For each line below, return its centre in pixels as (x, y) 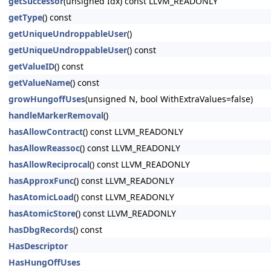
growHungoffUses (47, 99)
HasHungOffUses (44, 262)
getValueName (39, 83)
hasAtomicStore (42, 213)
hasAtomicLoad (41, 197)
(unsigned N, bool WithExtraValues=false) (169, 99)
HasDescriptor (38, 246)
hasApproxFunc (41, 181)
